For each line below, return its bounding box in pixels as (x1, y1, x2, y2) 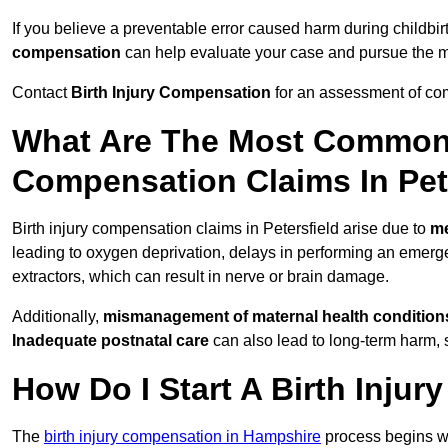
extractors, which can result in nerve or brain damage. (12, 268, 389, 286)
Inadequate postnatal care (12, 332, 209, 350)
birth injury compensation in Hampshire (44, 428, 321, 446)
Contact (12, 84, 71, 102)
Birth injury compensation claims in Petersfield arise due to (12, 220, 430, 238)
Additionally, (12, 308, 103, 326)
